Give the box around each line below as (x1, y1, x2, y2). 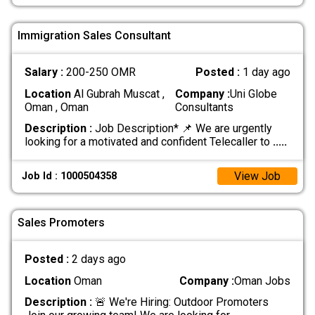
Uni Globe (230, 86, 278, 101)
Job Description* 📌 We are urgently (91, 121, 272, 135)
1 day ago (243, 65, 291, 79)
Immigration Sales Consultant (18, 28, 171, 42)
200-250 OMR (65, 65, 136, 79)
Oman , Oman (24, 100, 89, 114)
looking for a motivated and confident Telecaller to (24, 134, 273, 148)
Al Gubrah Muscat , (70, 86, 165, 101)
